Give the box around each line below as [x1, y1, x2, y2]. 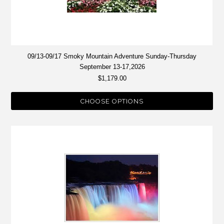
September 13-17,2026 [79, 63, 145, 71]
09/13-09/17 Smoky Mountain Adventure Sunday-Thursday [27, 52, 196, 60]
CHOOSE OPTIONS [80, 97, 143, 105]
